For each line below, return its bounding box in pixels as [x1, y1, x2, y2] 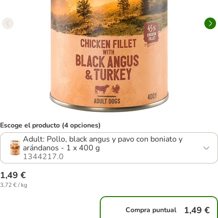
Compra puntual [126, 205, 177, 215]
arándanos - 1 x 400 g [23, 143, 100, 153]
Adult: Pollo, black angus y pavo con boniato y [23, 134, 182, 145]
